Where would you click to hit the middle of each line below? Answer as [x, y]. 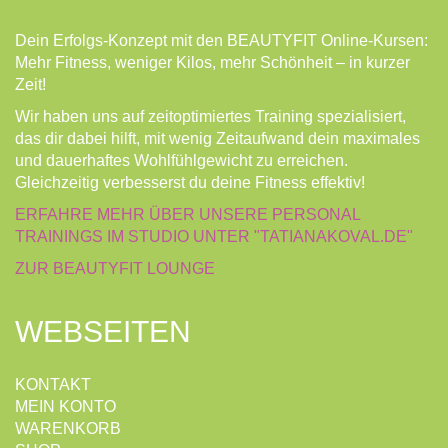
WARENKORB [68, 429]
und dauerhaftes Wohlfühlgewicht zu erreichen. [181, 161]
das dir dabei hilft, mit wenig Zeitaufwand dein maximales [217, 139]
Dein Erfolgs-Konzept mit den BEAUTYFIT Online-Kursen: [221, 41]
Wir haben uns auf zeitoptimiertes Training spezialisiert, [210, 117]
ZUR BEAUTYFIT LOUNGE [115, 269]
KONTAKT [53, 385]
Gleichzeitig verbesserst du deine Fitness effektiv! [190, 183]
